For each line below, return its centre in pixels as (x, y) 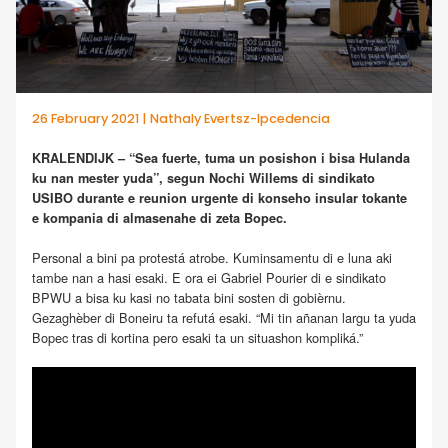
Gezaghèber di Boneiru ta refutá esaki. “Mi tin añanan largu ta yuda (224, 317)
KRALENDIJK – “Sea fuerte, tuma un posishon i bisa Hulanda (221, 158)
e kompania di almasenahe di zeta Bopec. (159, 218)
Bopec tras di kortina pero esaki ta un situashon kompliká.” (197, 337)
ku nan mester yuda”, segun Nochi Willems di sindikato (203, 178)
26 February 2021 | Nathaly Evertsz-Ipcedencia (181, 119)
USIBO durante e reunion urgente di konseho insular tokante (219, 198)
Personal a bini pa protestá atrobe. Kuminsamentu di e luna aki (212, 257)
